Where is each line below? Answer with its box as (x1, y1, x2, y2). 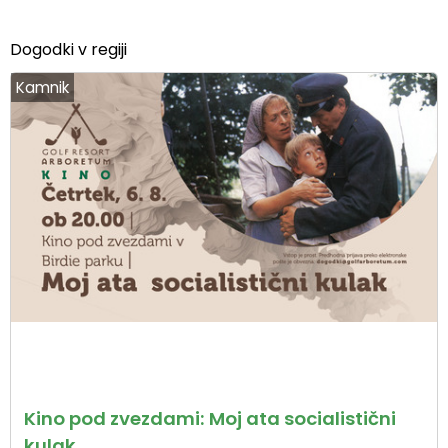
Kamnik (16, 76, 69, 98)
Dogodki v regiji (10, 37, 127, 61)
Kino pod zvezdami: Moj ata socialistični (23, 406, 396, 432)
